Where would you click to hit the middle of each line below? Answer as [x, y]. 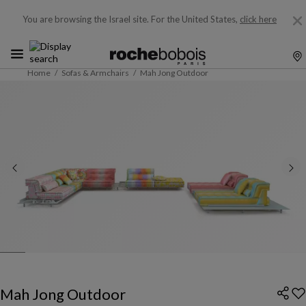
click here [258, 19]
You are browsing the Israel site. [86, 19]
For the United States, [195, 19]
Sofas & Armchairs [95, 73]
